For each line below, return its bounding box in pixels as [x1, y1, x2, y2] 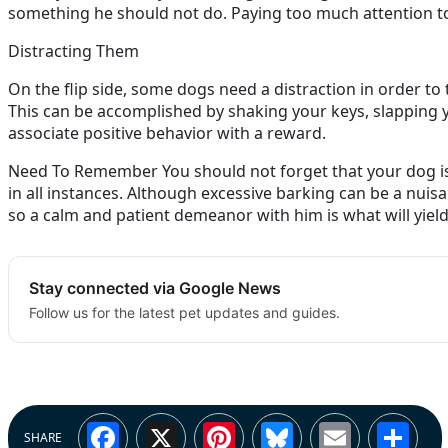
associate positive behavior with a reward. [8, 122, 326, 144]
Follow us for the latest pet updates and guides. [29, 304, 340, 321]
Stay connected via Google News [29, 278, 281, 298]
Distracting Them [8, 40, 139, 62]
